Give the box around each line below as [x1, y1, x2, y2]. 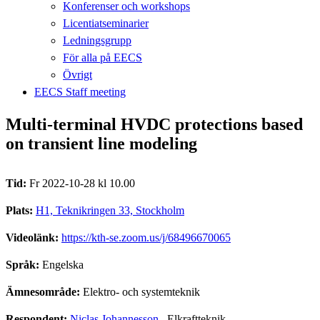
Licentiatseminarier [63, 16, 149, 29]
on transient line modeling [6, 134, 197, 153]
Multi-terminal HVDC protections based [6, 114, 303, 134]
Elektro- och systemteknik [83, 285, 200, 298]
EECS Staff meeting [34, 85, 126, 98]
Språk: [6, 258, 42, 271]
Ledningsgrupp [63, 34, 131, 46]
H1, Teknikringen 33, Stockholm [36, 204, 184, 216]
